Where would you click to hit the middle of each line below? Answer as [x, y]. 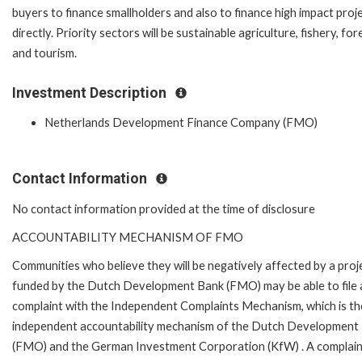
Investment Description [91, 93]
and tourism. [44, 53]
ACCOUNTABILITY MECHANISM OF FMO [128, 237]
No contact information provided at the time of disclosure [164, 208]
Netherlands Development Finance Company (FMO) [181, 123]
